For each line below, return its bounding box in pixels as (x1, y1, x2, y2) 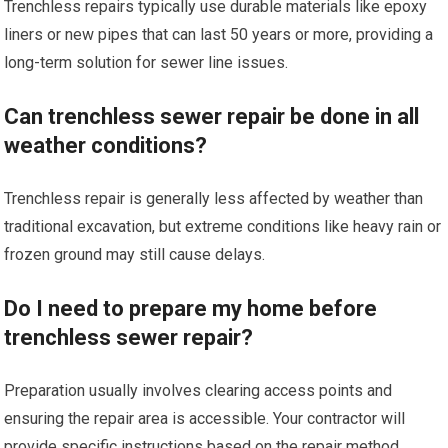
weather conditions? (4, 133, 208, 158)
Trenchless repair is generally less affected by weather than (4, 189, 424, 208)
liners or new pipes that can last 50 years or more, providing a (4, 25, 434, 44)
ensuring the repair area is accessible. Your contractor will (4, 409, 406, 428)
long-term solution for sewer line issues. (4, 53, 289, 72)
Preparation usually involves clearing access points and (4, 381, 393, 400)
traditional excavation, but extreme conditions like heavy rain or (4, 217, 442, 236)
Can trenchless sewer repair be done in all (4, 104, 420, 129)
